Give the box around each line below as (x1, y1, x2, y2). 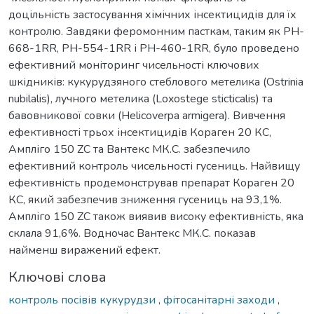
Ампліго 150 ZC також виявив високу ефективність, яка (8, 208, 303, 224)
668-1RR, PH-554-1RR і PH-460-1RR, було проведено (8, 40, 299, 56)
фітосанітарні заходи (163, 292, 278, 308)
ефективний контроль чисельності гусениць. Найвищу (8, 158, 300, 174)
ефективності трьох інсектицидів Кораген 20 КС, (8, 124, 271, 140)
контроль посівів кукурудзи (8, 292, 158, 308)
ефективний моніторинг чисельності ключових (8, 57, 259, 73)
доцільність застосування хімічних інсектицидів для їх (8, 6, 296, 22)
